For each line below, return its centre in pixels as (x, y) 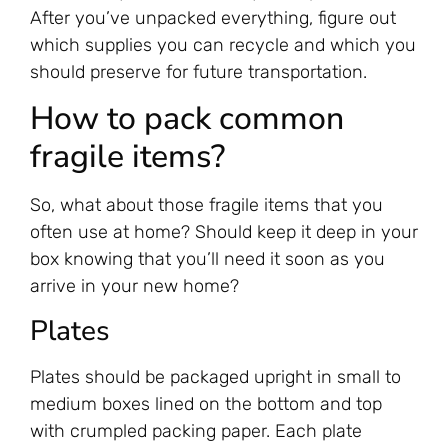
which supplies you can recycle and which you (223, 44)
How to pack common (187, 119)
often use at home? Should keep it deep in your (224, 232)
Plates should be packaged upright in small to (215, 376)
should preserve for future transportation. (198, 71)
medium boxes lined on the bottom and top (206, 403)
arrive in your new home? (134, 286)
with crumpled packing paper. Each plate (196, 430)
